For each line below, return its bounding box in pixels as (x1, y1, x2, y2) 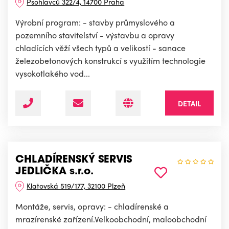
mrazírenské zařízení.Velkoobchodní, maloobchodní (15, 213, 207, 225)
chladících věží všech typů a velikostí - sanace (15, 42, 186, 54)
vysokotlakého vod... (15, 67, 90, 80)
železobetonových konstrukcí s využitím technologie (15, 55, 205, 67)
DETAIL (178, 98, 201, 109)
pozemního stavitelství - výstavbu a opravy (15, 29, 174, 41)
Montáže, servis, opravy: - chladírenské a (15, 200, 169, 213)
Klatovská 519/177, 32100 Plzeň (27, 180, 126, 191)
